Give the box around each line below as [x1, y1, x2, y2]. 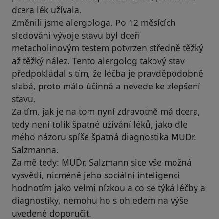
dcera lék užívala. [12, 4, 82, 16]
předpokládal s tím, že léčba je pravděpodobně [12, 67, 203, 80]
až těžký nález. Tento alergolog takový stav [12, 55, 185, 67]
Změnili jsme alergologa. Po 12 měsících [12, 17, 175, 29]
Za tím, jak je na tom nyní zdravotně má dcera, [12, 106, 200, 118]
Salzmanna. [12, 144, 59, 156]
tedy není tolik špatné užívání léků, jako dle [12, 118, 188, 131]
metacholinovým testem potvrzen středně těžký [12, 42, 203, 54]
